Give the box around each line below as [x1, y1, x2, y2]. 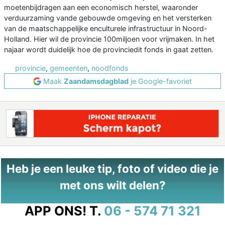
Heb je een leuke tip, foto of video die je [7, 162, 218, 176]
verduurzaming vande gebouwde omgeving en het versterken [4, 14, 211, 23]
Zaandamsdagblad [64, 77, 129, 86]
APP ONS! [24, 203, 86, 219]
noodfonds [91, 64, 129, 73]
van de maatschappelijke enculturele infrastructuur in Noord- [4, 24, 207, 33]
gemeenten [50, 64, 87, 73]
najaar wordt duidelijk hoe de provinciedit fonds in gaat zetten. [4, 45, 213, 54]
